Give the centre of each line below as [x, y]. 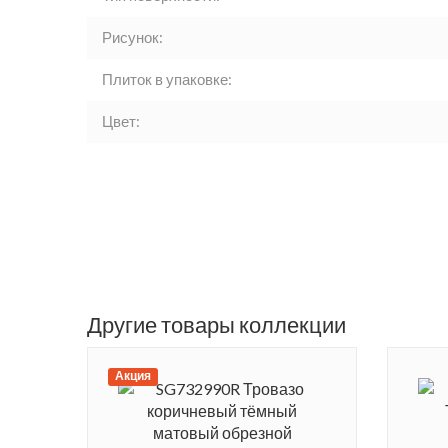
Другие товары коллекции [216, 325]
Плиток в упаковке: [167, 79]
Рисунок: [132, 37]
